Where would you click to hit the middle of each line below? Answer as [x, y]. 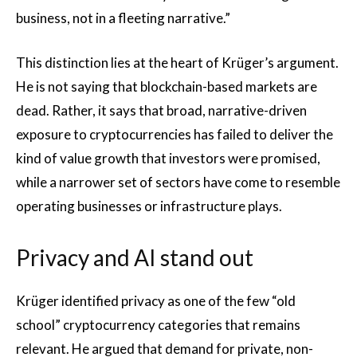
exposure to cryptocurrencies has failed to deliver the [175, 134]
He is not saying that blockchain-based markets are [167, 86]
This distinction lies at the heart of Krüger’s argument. [177, 62]
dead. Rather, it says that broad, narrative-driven [161, 110]
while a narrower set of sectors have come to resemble [178, 182]
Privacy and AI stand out [135, 257]
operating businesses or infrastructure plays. [149, 206]
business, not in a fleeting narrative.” [123, 18]
